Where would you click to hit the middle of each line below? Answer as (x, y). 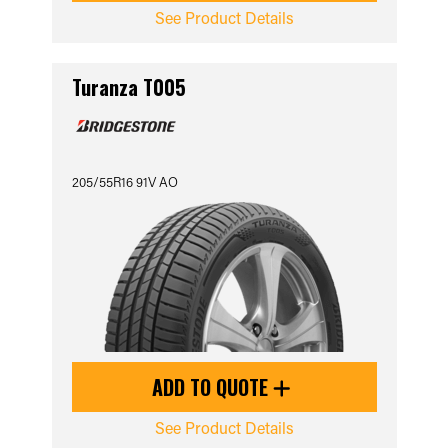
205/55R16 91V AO (124, 181)
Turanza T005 (128, 87)
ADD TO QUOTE (212, 387)
